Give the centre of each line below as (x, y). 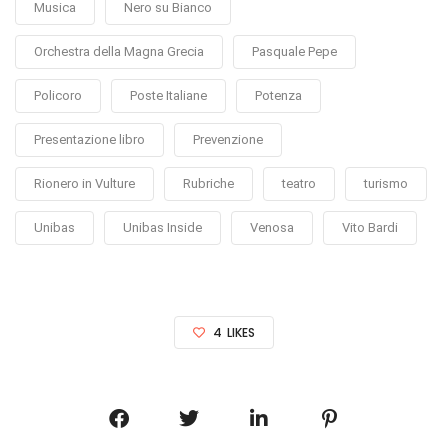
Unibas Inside (162, 227)
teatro (299, 183)
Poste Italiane (168, 95)
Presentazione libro (89, 139)
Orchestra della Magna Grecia (119, 51)
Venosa (272, 227)
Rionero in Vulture (84, 183)
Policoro (58, 95)
